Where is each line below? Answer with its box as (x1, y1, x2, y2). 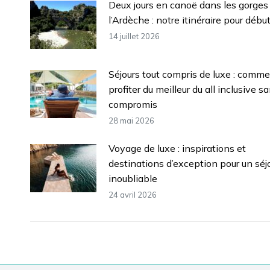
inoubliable (108, 172, 157, 184)
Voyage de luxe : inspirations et (108, 142, 246, 154)
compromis (108, 98, 157, 110)
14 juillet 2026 (108, 31, 160, 41)
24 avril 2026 (108, 189, 157, 199)
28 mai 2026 (108, 115, 154, 125)
